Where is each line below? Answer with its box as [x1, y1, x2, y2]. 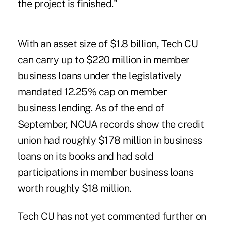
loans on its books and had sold [17, 150, 154, 162]
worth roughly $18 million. [17, 182, 131, 194]
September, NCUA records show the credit [17, 118, 204, 130]
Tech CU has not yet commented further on [17, 210, 206, 222]
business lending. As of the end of [17, 101, 164, 114]
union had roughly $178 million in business [17, 134, 202, 146]
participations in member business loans [17, 166, 194, 178]
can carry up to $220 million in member [17, 53, 190, 66]
